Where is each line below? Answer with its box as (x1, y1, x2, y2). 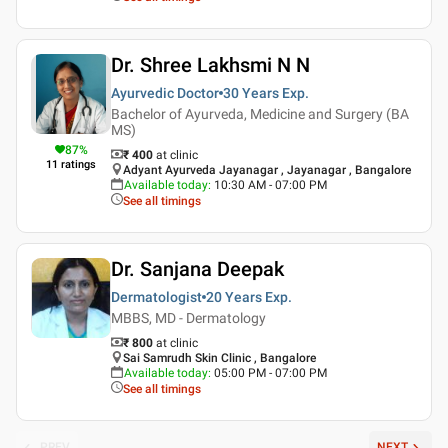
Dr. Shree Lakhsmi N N (111, 52, 310, 77)
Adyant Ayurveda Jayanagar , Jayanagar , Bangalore (123, 162, 411, 177)
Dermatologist (111, 288, 202, 305)
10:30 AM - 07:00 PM (214, 177, 327, 192)
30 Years (223, 84, 279, 101)
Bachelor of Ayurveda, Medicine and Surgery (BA (111, 105, 409, 122)
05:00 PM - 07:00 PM (214, 365, 327, 380)
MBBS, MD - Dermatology (111, 309, 266, 326)
